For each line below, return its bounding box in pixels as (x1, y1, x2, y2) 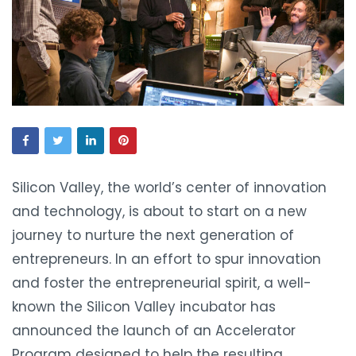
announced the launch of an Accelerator (12, 320, 296, 340)
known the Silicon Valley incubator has (12, 296, 276, 316)
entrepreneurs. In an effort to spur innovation (12, 249, 321, 269)
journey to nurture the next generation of (12, 225, 294, 245)
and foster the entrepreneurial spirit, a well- (12, 273, 311, 292)
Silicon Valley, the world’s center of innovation (12, 177, 327, 197)
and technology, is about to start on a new (12, 201, 307, 221)
